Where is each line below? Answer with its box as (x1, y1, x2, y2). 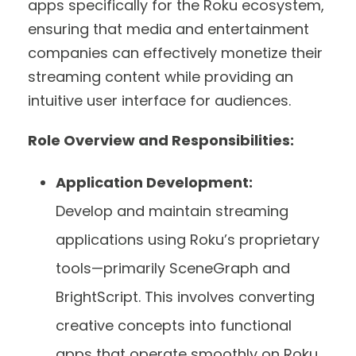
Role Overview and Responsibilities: (28, 130, 294, 150)
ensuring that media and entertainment (28, 18, 309, 39)
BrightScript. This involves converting (56, 286, 315, 307)
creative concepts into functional (56, 315, 292, 335)
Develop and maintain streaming (56, 200, 288, 221)
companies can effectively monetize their (28, 42, 323, 63)
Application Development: (56, 172, 253, 192)
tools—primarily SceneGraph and (56, 257, 290, 278)
